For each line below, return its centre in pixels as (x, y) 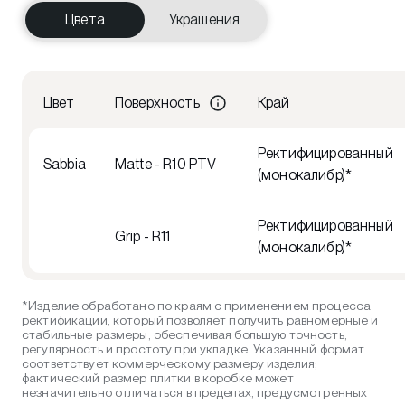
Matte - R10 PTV (166, 164)
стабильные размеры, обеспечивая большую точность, (184, 334)
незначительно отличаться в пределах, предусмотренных (195, 392)
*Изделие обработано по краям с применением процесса (197, 305)
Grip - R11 (143, 236)
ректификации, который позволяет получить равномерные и (200, 320)
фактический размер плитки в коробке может (158, 377)
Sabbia (65, 164)
